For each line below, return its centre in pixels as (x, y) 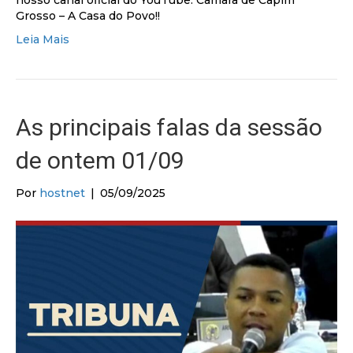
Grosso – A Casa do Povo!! (88, 16)
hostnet (62, 193)
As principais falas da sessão (169, 128)
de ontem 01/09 (100, 161)
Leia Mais (43, 40)
